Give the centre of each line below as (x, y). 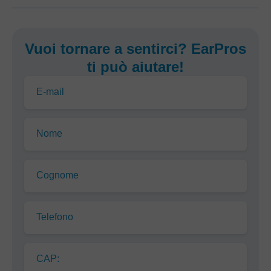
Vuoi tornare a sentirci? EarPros (135, 49)
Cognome (57, 175)
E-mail (50, 92)
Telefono (55, 217)
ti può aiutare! (135, 67)
